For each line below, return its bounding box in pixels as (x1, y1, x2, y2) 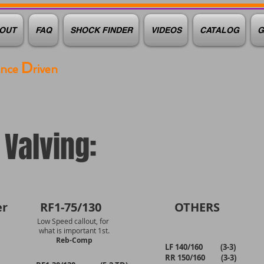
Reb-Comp (55, 235, 93, 245)
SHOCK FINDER (70, 25, 133, 35)
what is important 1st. (38, 226, 110, 235)
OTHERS (174, 199, 220, 215)
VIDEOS (150, 25, 181, 35)
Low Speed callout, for (37, 216, 111, 226)
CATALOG (199, 25, 239, 35)
